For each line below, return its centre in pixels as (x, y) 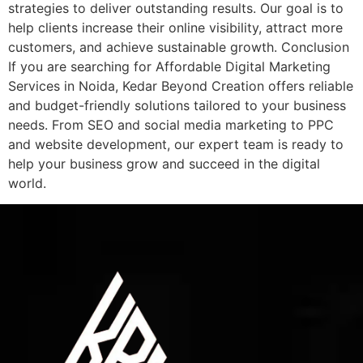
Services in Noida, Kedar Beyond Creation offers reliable (181, 86)
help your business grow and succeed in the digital (164, 164)
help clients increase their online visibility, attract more (175, 28)
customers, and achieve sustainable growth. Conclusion (179, 47)
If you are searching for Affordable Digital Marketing (169, 66)
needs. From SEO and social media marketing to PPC (171, 125)
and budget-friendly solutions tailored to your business (177, 105)
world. (27, 183)
